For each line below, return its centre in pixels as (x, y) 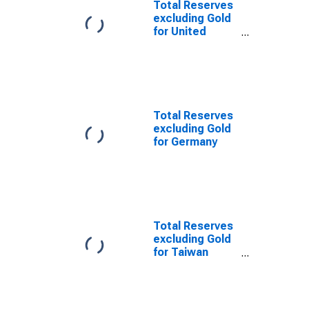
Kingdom (176, 44)
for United (180, 31)
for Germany (185, 142)
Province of (183, 265)
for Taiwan (181, 252)
